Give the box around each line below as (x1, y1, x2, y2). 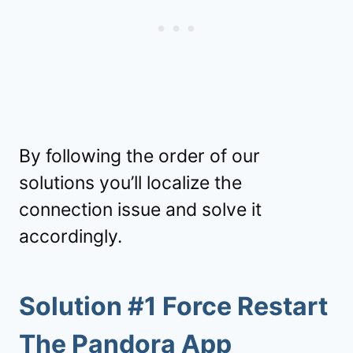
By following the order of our (19, 144, 260, 167)
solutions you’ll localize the (19, 171, 242, 194)
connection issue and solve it (19, 198, 262, 221)
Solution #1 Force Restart (19, 290, 328, 321)
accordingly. (19, 225, 122, 247)
